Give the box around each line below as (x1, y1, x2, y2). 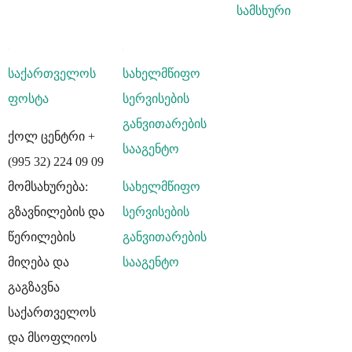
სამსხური (236, 3, 291, 17)
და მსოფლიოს (8, 330, 97, 344)
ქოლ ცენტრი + (8, 129, 95, 143)
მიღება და (8, 255, 69, 269)
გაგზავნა (8, 280, 60, 294)
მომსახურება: (8, 179, 88, 193)
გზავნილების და (8, 204, 104, 218)
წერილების (8, 229, 75, 244)
